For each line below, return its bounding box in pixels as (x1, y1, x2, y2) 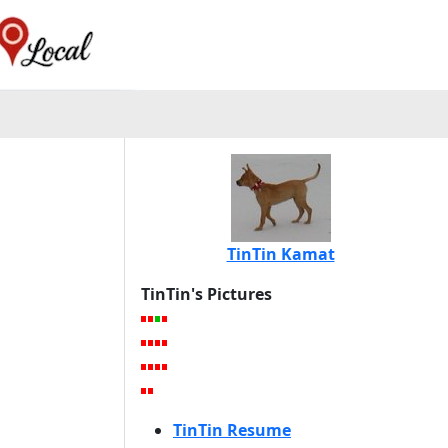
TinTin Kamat (226, 243, 335, 265)
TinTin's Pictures (141, 283, 272, 305)
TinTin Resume (173, 419, 291, 441)
